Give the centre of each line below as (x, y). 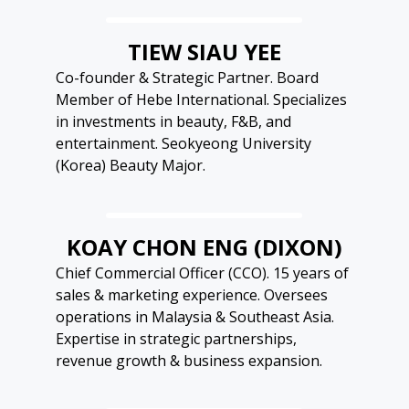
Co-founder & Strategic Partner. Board (187, 78)
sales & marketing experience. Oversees (191, 295)
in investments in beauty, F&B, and (173, 122)
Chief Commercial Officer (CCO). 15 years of (202, 273)
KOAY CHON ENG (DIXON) (204, 247)
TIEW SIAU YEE (204, 52)
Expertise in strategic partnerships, (176, 339)
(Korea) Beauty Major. (130, 166)
